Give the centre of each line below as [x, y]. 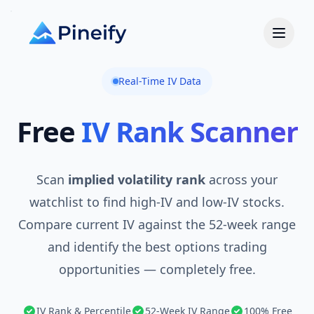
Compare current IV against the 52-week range [157, 224]
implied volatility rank [137, 179]
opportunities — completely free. [157, 269]
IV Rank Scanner [189, 131]
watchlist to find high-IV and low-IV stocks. [157, 202]
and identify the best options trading [157, 247]
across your [241, 179]
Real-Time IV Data [160, 81]
